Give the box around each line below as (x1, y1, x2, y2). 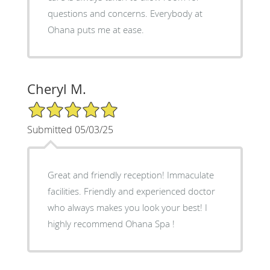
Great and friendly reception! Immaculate (47, 168, 214, 181)
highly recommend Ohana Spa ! (47, 217, 175, 230)
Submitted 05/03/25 (27, 122, 113, 136)
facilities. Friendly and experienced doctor (47, 184, 215, 197)
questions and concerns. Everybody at (47, 7, 202, 19)
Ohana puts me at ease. (47, 23, 144, 36)
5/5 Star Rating (27, 99, 87, 111)
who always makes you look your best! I (47, 201, 207, 213)
